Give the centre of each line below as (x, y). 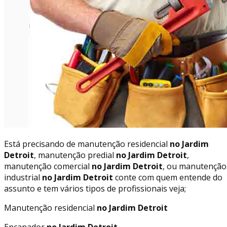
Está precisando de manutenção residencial (86, 144)
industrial (22, 177)
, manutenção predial (74, 155)
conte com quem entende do (168, 177)
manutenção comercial (47, 166)
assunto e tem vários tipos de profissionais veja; (95, 188)
